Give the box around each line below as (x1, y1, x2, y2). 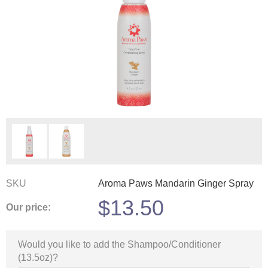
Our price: (6, 202, 51, 213)
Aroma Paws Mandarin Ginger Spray (98, 178, 254, 188)
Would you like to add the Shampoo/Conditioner (18, 239, 221, 249)
